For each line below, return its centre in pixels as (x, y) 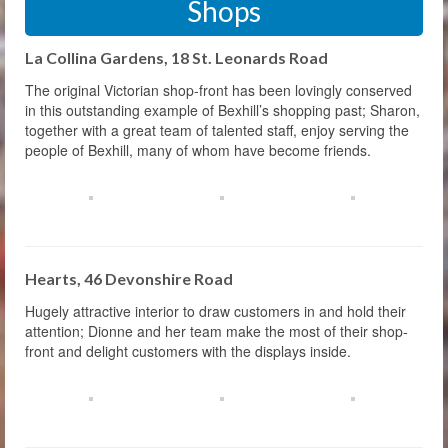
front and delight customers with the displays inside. (188, 350)
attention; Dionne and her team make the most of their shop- (216, 330)
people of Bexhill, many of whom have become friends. (198, 149)
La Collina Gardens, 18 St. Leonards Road (176, 57)
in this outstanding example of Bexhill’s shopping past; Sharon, (222, 109)
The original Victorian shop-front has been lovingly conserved (218, 89)
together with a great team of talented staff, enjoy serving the (217, 129)
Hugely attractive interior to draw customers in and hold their (215, 310)
